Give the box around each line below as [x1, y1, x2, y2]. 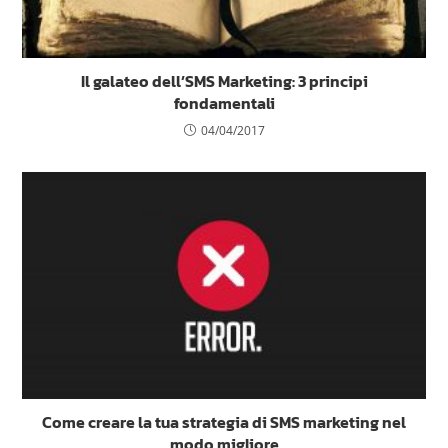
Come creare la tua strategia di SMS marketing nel [42, 410, 406, 435]
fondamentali [173, 90, 275, 115]
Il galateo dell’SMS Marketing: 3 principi [80, 68, 368, 93]
